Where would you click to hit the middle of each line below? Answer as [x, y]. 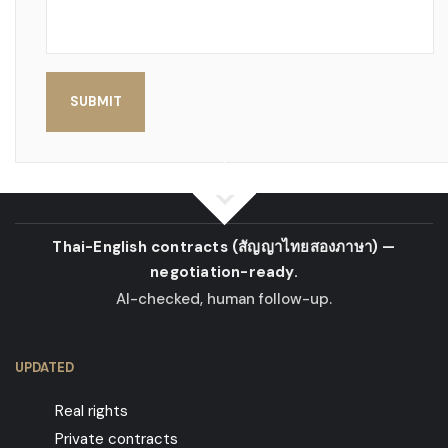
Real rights [91, 411]
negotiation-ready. [224, 272]
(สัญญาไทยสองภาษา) [305, 247]
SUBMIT [95, 102]
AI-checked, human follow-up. [224, 299]
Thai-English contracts [142, 247]
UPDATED [44, 368]
